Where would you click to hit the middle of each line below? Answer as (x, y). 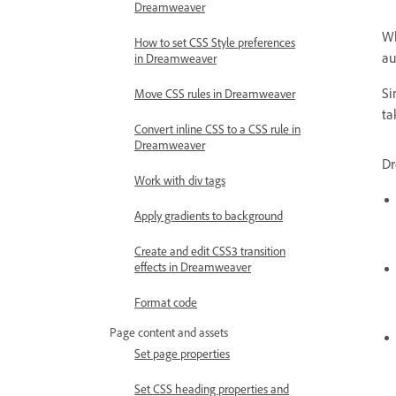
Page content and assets (169, 332)
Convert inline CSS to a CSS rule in (217, 129)
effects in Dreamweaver (193, 267)
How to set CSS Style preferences (215, 42)
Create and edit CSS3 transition (210, 251)
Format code (166, 302)
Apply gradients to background (209, 215)
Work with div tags (180, 180)
